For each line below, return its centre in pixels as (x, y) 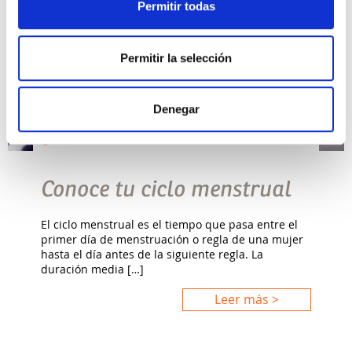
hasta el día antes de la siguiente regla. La (152, 254)
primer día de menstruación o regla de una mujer (172, 239)
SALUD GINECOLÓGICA (106, 139)
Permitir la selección (176, 57)
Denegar (176, 109)
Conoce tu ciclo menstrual (167, 189)
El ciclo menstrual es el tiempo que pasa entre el (170, 224)
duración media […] (93, 269)
